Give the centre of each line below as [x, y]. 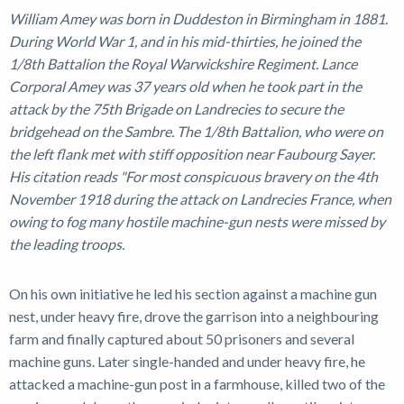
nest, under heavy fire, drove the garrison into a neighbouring [194, 317]
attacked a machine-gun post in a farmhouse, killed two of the [197, 384]
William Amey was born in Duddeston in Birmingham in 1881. [198, 19]
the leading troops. [67, 244]
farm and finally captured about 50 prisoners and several [182, 339]
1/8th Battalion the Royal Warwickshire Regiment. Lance [183, 64]
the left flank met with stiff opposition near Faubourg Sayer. [192, 154]
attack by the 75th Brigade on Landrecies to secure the [176, 109]
